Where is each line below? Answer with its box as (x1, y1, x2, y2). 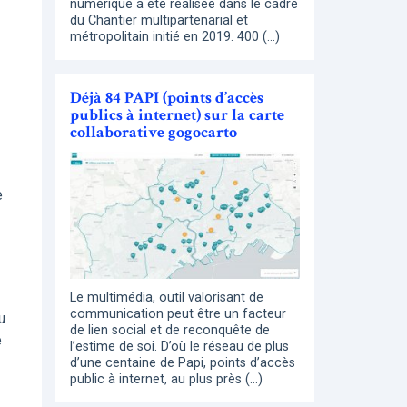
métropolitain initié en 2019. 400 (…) (70, 28, 280, 45)
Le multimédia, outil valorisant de (70, 290, 263, 306)
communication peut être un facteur (70, 306, 286, 323)
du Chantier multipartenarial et (70, 12, 248, 28)
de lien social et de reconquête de (70, 323, 270, 339)
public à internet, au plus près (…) (70, 372, 263, 388)
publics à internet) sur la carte (70, 104, 284, 125)
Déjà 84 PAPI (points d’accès (70, 86, 263, 108)
